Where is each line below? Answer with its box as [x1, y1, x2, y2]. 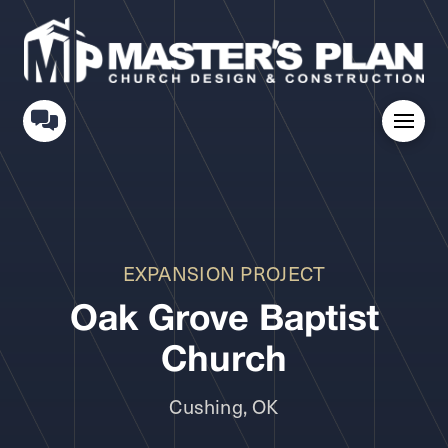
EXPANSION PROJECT [122, 257, 326, 288]
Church [161, 329, 287, 388]
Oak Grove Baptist [69, 288, 379, 347]
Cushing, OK [169, 390, 279, 421]
